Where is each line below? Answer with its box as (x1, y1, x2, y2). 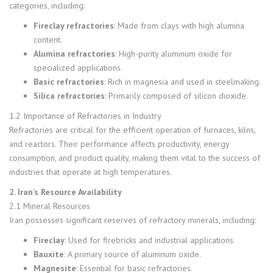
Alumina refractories (34, 48, 115, 59)
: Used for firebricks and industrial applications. (65, 234, 235, 246)
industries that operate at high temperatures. (9, 166, 172, 177)
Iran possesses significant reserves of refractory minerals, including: (9, 214, 256, 225)
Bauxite (34, 248, 64, 260)
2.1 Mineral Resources (9, 200, 90, 211)
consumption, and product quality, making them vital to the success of (9, 152, 260, 163)
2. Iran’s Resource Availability (9, 186, 122, 197)
